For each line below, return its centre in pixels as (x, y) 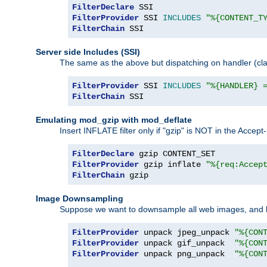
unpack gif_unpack (187, 243)
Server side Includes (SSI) (88, 52)
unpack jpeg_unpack (187, 232)
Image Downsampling (80, 198)
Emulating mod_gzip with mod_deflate (114, 119)
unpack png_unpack (187, 254)
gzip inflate (172, 164)
